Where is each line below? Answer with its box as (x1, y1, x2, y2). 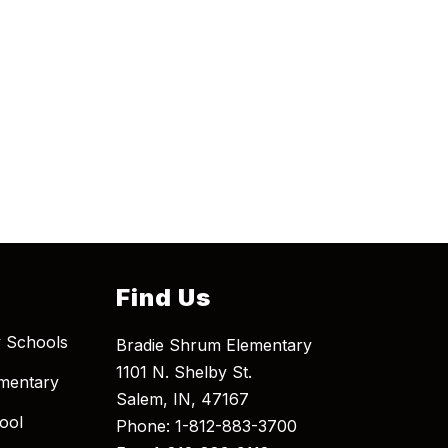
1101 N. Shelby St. (116, 362, 252, 383)
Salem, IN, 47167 (116, 389, 249, 410)
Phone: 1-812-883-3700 (116, 416, 297, 437)
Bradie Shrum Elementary (116, 335, 312, 356)
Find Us (116, 283, 211, 313)
